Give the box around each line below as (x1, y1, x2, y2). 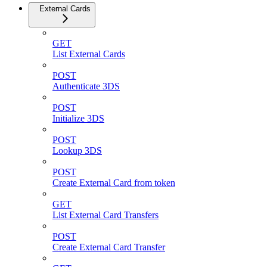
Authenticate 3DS (52, 80, 120, 91)
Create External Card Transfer (52, 241, 165, 252)
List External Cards (52, 48, 125, 59)
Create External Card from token (52, 177, 175, 188)
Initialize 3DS (52, 113, 104, 123)
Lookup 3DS (52, 145, 102, 156)
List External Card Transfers (52, 209, 159, 220)
